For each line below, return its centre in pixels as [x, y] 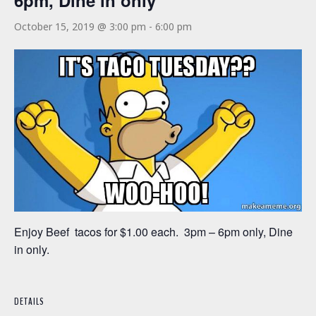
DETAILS [29, 301]
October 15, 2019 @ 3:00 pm [80, 27]
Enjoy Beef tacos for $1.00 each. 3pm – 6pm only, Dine [153, 231]
